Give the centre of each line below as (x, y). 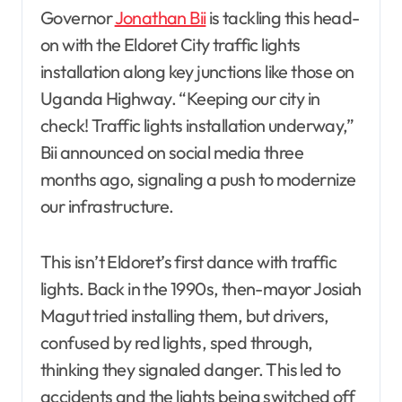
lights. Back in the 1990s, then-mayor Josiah (201, 288)
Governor (78, 17)
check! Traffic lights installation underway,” (197, 125)
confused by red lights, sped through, (177, 342)
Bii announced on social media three (172, 152)
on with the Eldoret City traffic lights (170, 44)
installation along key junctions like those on (197, 71)
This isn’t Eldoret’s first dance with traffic (188, 261)
